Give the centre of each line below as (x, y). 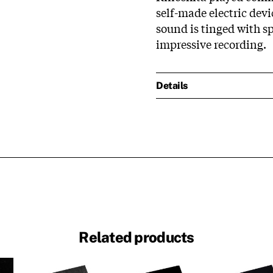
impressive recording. (212, 44)
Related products (136, 237)
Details (172, 86)
